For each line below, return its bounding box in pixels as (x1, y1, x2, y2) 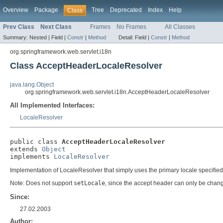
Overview (3, 6, 28, 13)
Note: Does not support (10, 180, 74, 187)
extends (10, 145, 42, 153)
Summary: (3, 34, 29, 41)
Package (34, 6, 58, 13)
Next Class (40, 23, 72, 31)
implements (10, 153, 54, 161)
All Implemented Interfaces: (10, 102, 95, 110)
